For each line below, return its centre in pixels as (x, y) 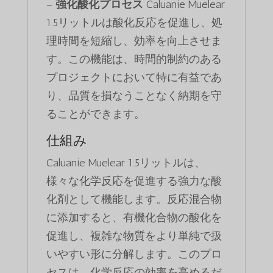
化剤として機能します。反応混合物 (134, 200)
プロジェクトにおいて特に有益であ (134, 78)
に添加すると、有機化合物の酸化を (134, 218)
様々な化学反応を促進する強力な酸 (134, 181)
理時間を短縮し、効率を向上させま (134, 41)
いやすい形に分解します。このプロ (134, 254)
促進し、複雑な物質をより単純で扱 (134, 236)
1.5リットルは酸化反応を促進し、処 (134, 23)
